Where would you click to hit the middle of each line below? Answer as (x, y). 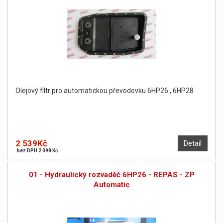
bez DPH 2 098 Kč (37, 151)
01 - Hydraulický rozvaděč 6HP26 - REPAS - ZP (111, 175)
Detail (193, 144)
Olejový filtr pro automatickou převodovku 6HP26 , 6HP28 (105, 91)
